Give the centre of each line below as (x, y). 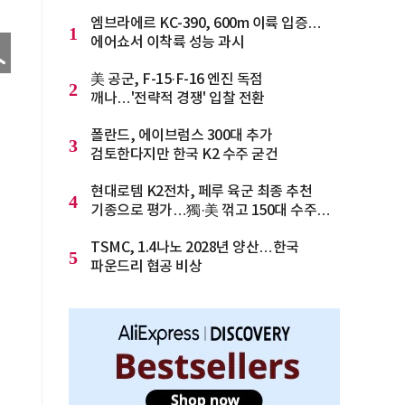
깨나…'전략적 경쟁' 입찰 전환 (178, 99)
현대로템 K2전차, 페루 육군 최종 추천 (201, 192)
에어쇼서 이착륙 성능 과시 (167, 42)
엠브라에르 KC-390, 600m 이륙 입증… (206, 24)
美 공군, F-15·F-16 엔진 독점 (177, 80)
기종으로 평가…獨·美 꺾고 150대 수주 (203, 211)
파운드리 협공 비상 (146, 267)
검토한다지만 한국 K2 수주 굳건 (184, 155)
